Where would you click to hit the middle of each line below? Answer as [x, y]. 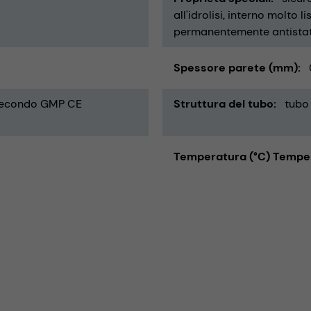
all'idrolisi [198, 15]
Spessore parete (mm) [236, 67]
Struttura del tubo [224, 103]
